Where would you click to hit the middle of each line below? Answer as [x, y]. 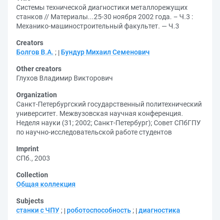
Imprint [27, 149]
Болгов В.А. [35, 52]
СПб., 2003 [33, 158]
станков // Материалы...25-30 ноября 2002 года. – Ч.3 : [105, 17]
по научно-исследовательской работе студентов [94, 132]
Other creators [39, 69]
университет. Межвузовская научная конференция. [100, 113]
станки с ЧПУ [38, 210]
